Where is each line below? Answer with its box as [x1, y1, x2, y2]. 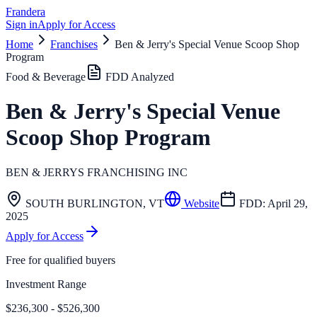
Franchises [50, 38, 98, 50]
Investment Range [6, 277, 86, 290]
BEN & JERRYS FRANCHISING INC [6, 166, 188, 178]
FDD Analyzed [103, 71, 174, 83]
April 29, [267, 197, 308, 209]
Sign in [6, 18, 38, 30]
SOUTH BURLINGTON [25, 197, 143, 209]
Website [181, 197, 219, 209]
